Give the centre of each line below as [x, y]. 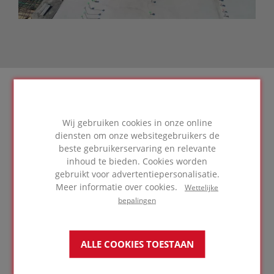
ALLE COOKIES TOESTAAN [137, 244]
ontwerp [69, 136]
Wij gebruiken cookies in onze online [137, 122]
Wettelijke [202, 187]
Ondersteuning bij [82, 118]
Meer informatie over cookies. [120, 187]
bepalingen [137, 200]
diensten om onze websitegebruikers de [137, 135]
